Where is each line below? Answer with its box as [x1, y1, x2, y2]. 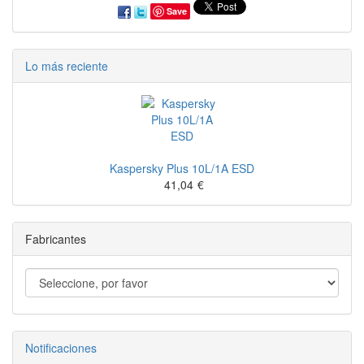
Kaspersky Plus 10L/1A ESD [110, 160, 254, 177]
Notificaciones [25, 340, 97, 357]
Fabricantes [25, 231, 86, 248]
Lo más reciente [25, 58, 108, 75]
